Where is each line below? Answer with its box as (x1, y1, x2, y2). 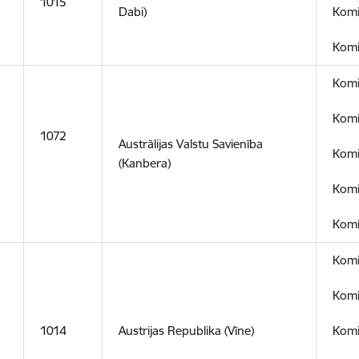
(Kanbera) (119, 155, 171, 171)
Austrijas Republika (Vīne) (119, 323, 255, 338)
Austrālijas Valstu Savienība (119, 136, 264, 151)
